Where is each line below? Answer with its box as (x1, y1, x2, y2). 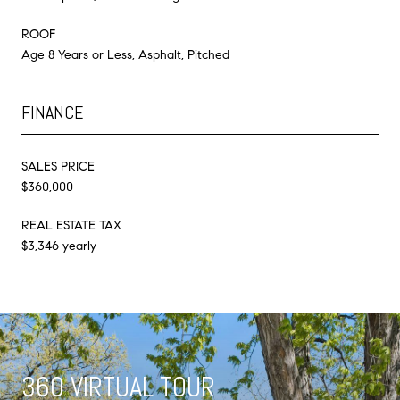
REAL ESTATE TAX (21, 217, 121, 233)
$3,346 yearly (21, 237, 96, 254)
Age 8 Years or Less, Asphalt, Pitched (21, 46, 229, 62)
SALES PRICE (21, 158, 95, 174)
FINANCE (21, 100, 83, 124)
